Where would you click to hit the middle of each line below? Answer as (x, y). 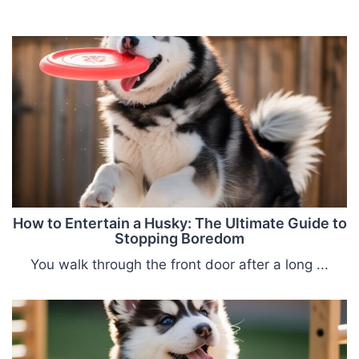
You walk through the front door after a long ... (179, 265)
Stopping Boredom (179, 239)
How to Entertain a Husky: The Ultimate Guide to (179, 224)
